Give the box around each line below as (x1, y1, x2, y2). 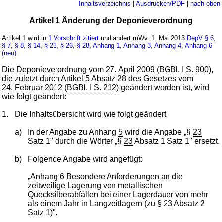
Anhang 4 (154, 41, 182, 49)
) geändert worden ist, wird (116, 83, 210, 92)
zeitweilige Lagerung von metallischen (27, 181, 163, 190)
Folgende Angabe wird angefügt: (27, 154, 142, 163)
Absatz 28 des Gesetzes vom (90, 74, 194, 83)
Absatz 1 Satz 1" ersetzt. (132, 136, 220, 145)
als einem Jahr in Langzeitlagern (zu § (27, 199, 164, 208)
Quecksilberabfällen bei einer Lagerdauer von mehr (27, 190, 208, 199)
